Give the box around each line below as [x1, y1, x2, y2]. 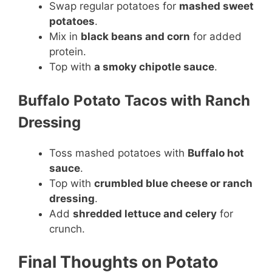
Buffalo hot [188, 147, 244, 159]
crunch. [49, 223, 85, 235]
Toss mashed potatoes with [49, 147, 188, 159]
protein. [49, 45, 86, 58]
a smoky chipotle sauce [94, 60, 214, 73]
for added [190, 30, 242, 42]
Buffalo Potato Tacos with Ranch [18, 92, 250, 109]
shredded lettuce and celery [73, 208, 217, 220]
